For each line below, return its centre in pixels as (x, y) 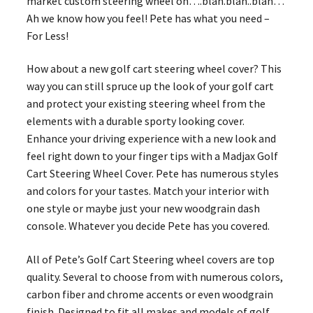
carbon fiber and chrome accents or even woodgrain (150, 294)
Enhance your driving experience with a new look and (151, 139)
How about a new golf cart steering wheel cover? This (154, 69)
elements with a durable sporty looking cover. (135, 121)
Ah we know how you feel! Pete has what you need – (148, 18)
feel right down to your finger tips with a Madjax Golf (152, 156)
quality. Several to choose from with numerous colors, (154, 276)
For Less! (47, 35)
